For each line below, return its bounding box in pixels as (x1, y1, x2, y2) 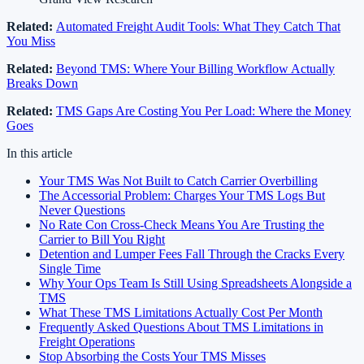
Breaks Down (6, 76, 78, 90)
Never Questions (39, 202, 125, 217)
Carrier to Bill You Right (39, 232, 165, 246)
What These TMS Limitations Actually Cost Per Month (39, 305, 323, 319)
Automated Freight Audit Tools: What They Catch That (56, 19, 340, 33)
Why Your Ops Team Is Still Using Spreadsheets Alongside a (39, 275, 352, 290)
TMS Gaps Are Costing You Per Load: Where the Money (56, 103, 351, 118)
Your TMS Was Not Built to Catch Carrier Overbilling (39, 173, 318, 188)
